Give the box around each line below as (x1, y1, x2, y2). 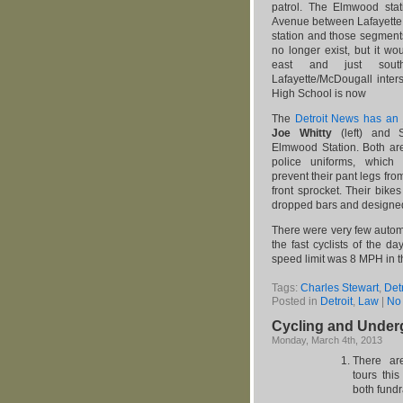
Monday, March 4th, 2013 (272, 335, 382, 345)
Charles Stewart (300, 282, 379, 294)
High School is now (272, 87, 366, 100)
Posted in (272, 295, 320, 308)
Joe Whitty (272, 127, 332, 139)
